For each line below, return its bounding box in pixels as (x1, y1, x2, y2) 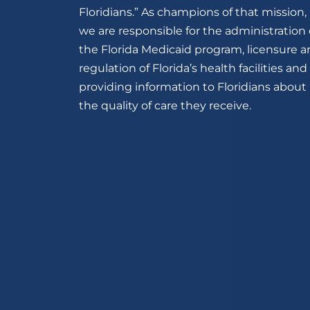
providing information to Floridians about (79, 80, 307, 93)
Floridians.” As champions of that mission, (79, 6, 307, 19)
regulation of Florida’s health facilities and (79, 62, 307, 75)
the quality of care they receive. (79, 99, 251, 112)
